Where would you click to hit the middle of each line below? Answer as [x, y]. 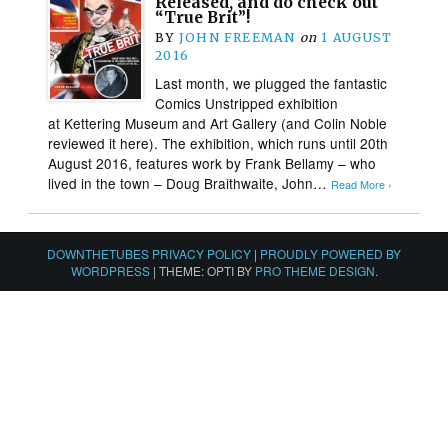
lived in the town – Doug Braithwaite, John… [190, 182]
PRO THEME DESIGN [314, 270]
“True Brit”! [203, 17]
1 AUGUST [357, 37]
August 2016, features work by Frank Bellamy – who [212, 162]
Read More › [362, 184]
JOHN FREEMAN [237, 37]
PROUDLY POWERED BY [330, 253]
